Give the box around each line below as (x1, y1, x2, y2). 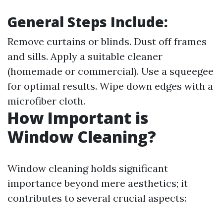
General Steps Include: (7, 12, 168, 31)
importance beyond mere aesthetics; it (7, 177, 188, 189)
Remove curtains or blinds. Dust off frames (7, 35, 207, 48)
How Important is (7, 107, 148, 128)
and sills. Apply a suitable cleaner (7, 50, 163, 62)
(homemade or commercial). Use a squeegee (7, 65, 214, 77)
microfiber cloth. (7, 95, 85, 107)
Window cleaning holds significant (7, 162, 168, 174)
